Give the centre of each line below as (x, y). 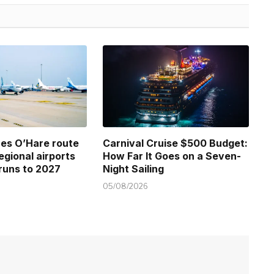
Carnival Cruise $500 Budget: (176, 143)
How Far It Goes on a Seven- (172, 156)
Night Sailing (134, 168)
